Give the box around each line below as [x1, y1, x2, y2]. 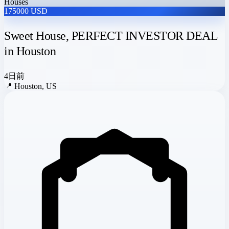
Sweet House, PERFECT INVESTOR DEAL [4, 29, 217, 42]
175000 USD [4, 6, 48, 15]
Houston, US [14, 81, 57, 90]
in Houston [4, 44, 56, 58]
